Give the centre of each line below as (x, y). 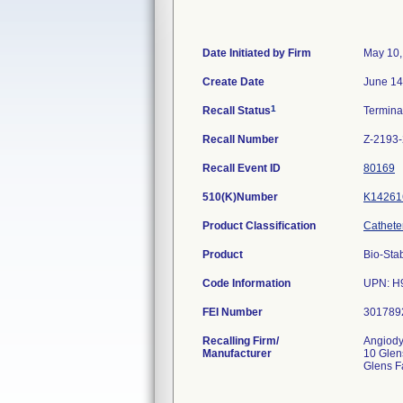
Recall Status (237, 111)
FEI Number (233, 312)
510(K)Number (240, 197)
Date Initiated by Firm (257, 53)
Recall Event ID (242, 168)
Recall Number (241, 139)
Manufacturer (237, 354)
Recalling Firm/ (241, 341)
